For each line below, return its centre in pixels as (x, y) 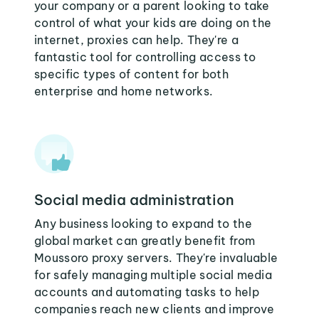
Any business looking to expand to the (143, 224)
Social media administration (134, 200)
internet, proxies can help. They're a (136, 40)
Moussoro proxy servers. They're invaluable (156, 258)
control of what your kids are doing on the (153, 23)
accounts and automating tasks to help (147, 292)
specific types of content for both (131, 74)
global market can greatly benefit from (145, 241)
